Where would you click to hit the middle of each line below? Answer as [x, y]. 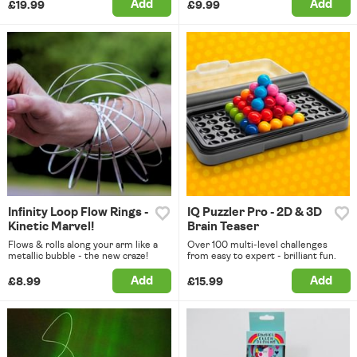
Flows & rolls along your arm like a [83, 244]
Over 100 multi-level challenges [257, 244]
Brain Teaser [223, 226]
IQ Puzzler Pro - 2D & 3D [254, 212]
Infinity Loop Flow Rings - [78, 212]
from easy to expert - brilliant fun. [261, 255]
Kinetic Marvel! [51, 226]
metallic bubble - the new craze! [78, 255]
